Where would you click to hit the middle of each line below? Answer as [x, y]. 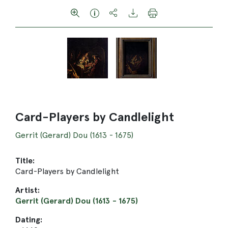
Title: [25, 161]
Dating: [29, 220]
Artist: [28, 190]
